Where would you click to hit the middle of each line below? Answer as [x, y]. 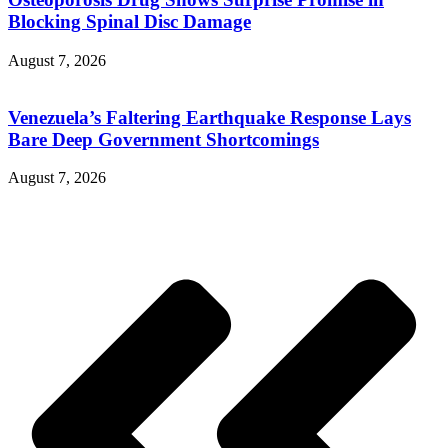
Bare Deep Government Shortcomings [163, 139]
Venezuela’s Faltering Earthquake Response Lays [209, 117]
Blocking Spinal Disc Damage [129, 22]
